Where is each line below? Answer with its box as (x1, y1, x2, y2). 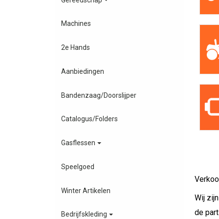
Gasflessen (61, 139, 96, 147)
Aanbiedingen (61, 67, 105, 75)
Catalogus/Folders (61, 115, 118, 123)
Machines (61, 20, 91, 28)
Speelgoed (61, 162, 95, 171)
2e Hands (61, 44, 90, 52)
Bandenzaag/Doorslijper (61, 91, 137, 99)
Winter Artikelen (61, 186, 111, 195)
